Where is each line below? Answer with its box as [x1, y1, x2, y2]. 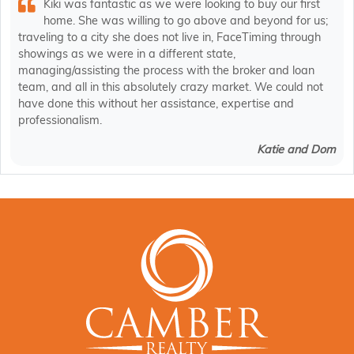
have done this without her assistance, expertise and [18, 96, 294, 111]
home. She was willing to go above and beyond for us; [43, 13, 328, 28]
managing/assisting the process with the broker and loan [18, 63, 314, 78]
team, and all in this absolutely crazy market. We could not [18, 80, 323, 95]
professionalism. [18, 113, 102, 128]
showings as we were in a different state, [18, 47, 235, 62]
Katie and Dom [257, 142, 336, 157]
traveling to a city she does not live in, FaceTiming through [18, 30, 321, 45]
